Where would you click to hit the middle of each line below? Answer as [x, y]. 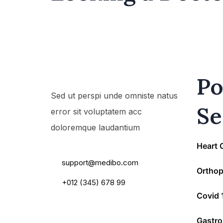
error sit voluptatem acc [96, 112]
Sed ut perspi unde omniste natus [114, 96]
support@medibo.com [100, 163]
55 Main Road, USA [95, 143]
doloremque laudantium [95, 128]
